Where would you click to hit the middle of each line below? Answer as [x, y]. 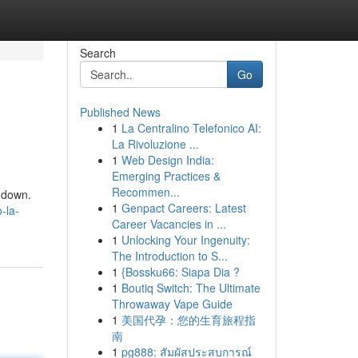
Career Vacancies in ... [169, 224]
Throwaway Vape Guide [172, 304]
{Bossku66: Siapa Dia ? [180, 272]
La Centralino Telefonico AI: [191, 128]
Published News [120, 112]
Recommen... [145, 192]
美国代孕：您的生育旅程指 [188, 320]
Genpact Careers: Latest [183, 208]
